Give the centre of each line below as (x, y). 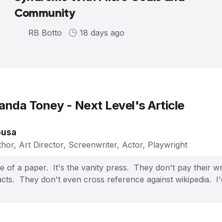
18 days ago (102, 32)
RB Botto (45, 32)
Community (45, 12)
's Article (159, 105)
